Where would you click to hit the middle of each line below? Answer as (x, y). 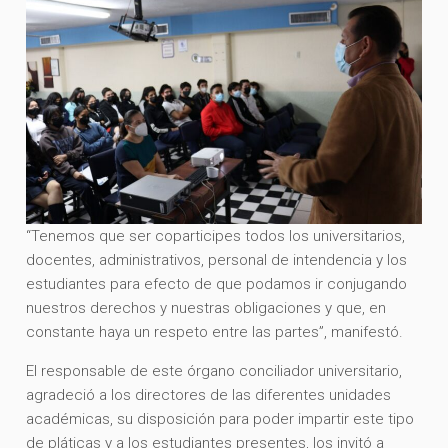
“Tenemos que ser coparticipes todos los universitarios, (216, 236)
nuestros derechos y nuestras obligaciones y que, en (206, 308)
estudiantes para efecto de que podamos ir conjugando (217, 284)
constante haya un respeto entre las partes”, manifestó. (215, 332)
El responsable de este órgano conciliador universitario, (214, 371)
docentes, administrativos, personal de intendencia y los (217, 260)
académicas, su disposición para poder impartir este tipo (220, 419)
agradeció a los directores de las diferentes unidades (209, 395)
